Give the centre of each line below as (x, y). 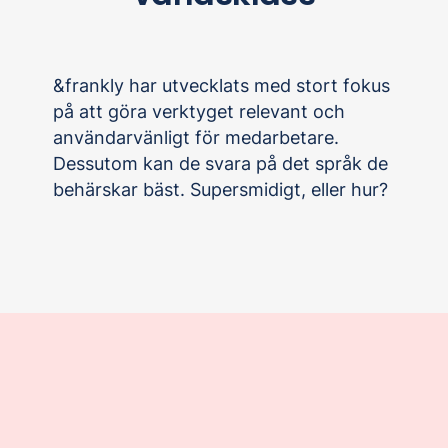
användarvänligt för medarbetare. (196, 138)
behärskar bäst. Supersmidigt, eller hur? (221, 190)
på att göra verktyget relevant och (199, 112)
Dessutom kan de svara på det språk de (221, 164)
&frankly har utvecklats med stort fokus (222, 86)
